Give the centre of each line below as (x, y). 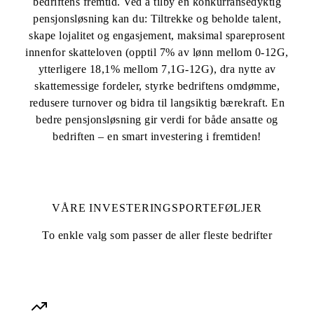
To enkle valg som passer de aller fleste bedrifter (157, 235)
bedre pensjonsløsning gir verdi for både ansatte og (157, 119)
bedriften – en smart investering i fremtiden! (157, 136)
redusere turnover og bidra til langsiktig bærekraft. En (157, 102)
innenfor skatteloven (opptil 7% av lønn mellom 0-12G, (157, 52)
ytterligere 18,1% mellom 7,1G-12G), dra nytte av (157, 69)
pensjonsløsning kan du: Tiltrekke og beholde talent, (157, 18)
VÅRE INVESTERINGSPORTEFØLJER (157, 207)
